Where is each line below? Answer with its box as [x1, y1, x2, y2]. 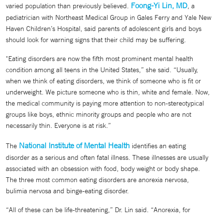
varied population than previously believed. [6, 1, 131, 10]
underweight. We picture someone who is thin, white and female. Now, [6, 88, 210, 96]
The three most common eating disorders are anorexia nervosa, [6, 175, 189, 184]
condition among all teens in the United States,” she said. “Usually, [6, 65, 198, 74]
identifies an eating [130, 141, 186, 150]
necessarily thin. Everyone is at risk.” [6, 121, 111, 130]
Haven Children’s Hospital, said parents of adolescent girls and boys [6, 24, 201, 33]
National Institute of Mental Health [19, 140, 130, 150]
